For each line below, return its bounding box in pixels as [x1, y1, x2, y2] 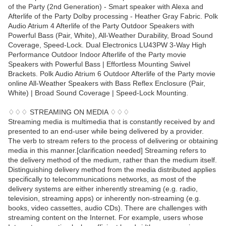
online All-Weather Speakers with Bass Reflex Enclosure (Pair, [8, 79, 205, 88]
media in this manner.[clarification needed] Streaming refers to [8, 146, 206, 155]
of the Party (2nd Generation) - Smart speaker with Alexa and [8, 3, 203, 11]
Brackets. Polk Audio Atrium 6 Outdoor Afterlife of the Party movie [8, 70, 215, 78]
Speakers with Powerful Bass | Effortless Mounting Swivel [8, 60, 190, 69]
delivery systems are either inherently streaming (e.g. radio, [8, 185, 198, 193]
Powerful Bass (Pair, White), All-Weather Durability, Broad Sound [8, 31, 213, 40]
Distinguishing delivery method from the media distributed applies [8, 165, 216, 174]
